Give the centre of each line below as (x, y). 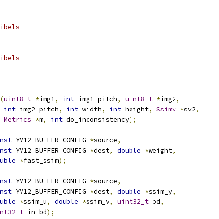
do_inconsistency (96, 120)
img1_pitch (96, 99)
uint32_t (133, 202)
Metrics (18, 120)
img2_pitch (37, 109)
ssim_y (160, 191)
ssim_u (35, 202)
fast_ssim (41, 161)
